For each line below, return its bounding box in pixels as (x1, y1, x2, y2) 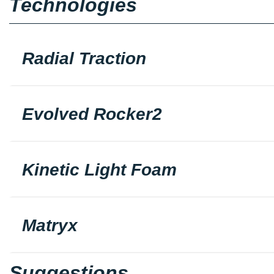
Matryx (22, 215, 78, 235)
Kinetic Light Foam (22, 160, 177, 179)
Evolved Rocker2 (22, 104, 162, 124)
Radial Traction (22, 48, 146, 68)
